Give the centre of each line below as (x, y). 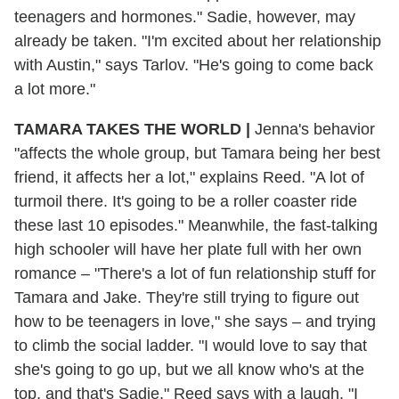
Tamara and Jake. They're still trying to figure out (187, 297)
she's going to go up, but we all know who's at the (189, 369)
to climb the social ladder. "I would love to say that (191, 345)
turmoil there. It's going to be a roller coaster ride (186, 201)
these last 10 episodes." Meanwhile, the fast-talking (196, 225)
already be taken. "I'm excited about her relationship (198, 41)
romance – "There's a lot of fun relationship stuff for (195, 273)
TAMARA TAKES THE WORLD (130, 129)
